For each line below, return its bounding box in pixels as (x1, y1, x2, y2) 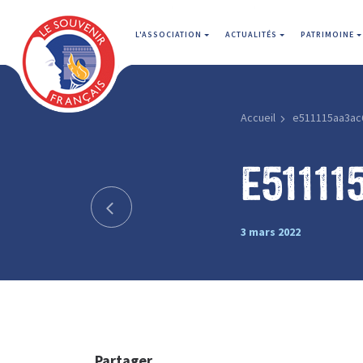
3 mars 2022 (240, 224, 301, 239)
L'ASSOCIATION (135, 29, 204, 40)
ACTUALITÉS (225, 29, 280, 40)
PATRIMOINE (301, 29, 357, 40)
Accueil (240, 110, 275, 125)
